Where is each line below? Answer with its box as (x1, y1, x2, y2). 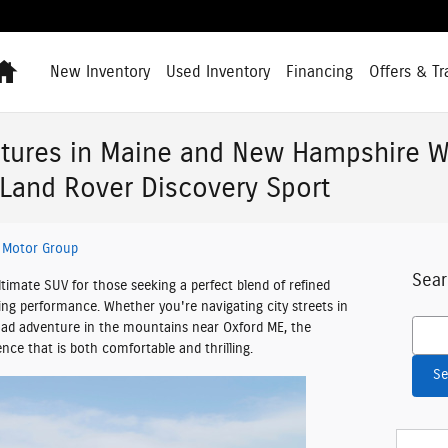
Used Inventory (166, 63, 270, 80)
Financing (286, 63, 353, 80)
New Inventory (50, 63, 150, 80)
